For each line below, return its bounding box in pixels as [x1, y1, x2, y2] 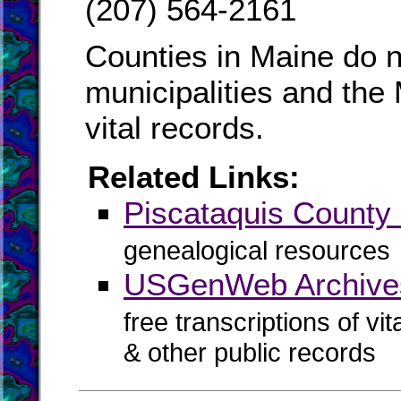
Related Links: [88, 159, 300, 194]
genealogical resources [124, 236, 390, 265]
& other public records [124, 338, 376, 373]
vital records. [85, 110, 264, 145]
